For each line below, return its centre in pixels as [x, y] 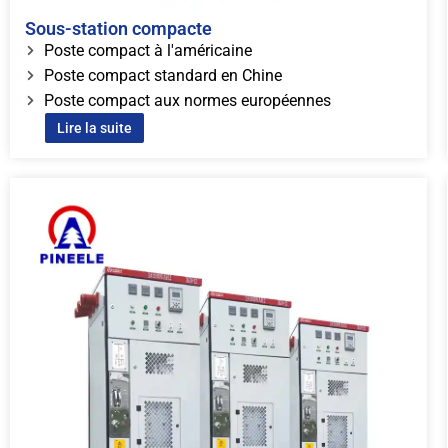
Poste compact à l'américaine [147, 50]
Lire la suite [94, 127]
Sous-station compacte [118, 28]
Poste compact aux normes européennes [187, 100]
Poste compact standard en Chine [162, 75]
